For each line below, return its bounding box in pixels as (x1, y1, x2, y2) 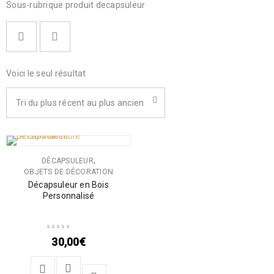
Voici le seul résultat (6, 68, 86, 78)
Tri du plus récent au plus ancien (16, 98, 144, 108)
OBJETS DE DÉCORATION (24, 168, 113, 176)
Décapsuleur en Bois (28, 180, 109, 190)
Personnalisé (42, 191, 95, 201)
